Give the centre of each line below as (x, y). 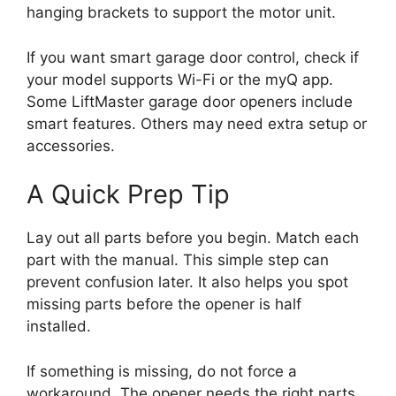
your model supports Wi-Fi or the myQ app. (180, 79)
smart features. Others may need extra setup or (197, 123)
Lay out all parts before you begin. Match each (193, 238)
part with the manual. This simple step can (178, 260)
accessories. (71, 145)
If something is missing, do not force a (162, 371)
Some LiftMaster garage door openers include (190, 101)
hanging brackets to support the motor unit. (181, 13)
